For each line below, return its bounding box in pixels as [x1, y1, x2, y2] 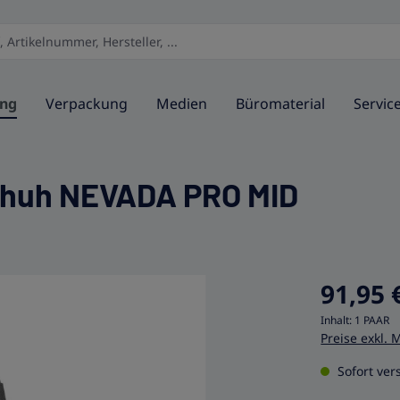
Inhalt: [321, 312, 355, 328]
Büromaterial [236, 94, 325, 113]
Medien [156, 94, 207, 113]
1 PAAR [354, 312, 390, 328]
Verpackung [46, 94, 128, 113]
